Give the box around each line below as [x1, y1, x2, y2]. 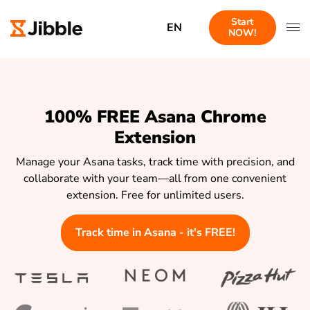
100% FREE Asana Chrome [44, 105, 266, 129]
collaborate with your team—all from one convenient [24, 170, 286, 186]
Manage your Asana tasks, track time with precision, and [15, 154, 295, 170]
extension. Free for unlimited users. [66, 187, 244, 203]
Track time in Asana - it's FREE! [75, 224, 235, 240]
